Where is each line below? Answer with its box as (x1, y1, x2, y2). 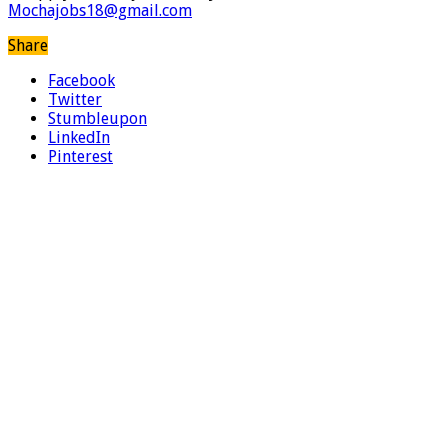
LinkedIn (48, 128, 110, 148)
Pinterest (48, 147, 113, 167)
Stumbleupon (48, 109, 147, 129)
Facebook (48, 71, 115, 91)
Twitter (48, 90, 102, 110)
